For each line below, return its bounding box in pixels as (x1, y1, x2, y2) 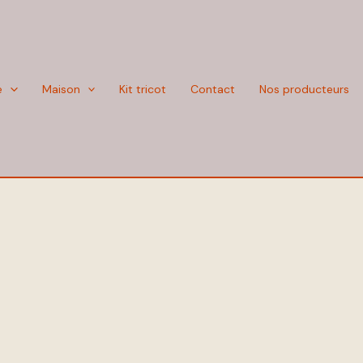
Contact (190, 81, 236, 96)
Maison (41, 81, 80, 96)
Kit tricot (119, 81, 167, 96)
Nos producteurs (259, 81, 350, 96)
